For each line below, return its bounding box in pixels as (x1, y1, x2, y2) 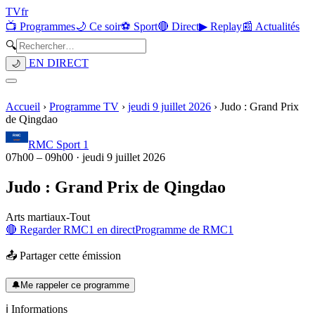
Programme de (135, 223, 202, 236)
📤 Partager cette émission (6, 249, 121, 262)
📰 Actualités (242, 20, 300, 32)
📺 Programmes (6, 20, 75, 32)
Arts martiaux (6, 210, 66, 223)
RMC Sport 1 (28, 139, 89, 150)
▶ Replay (199, 20, 242, 32)
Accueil (6, 101, 40, 112)
